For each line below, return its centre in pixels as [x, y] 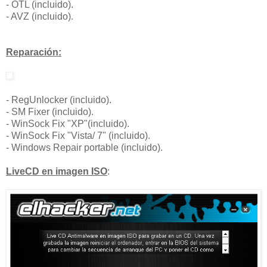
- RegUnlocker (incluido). [59, 100]
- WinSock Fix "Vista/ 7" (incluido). [78, 136]
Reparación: [34, 52]
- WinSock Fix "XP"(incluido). [68, 124]
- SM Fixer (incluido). [50, 112]
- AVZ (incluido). [40, 17]
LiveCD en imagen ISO [57, 172]
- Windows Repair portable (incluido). [84, 148]
